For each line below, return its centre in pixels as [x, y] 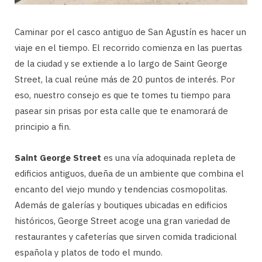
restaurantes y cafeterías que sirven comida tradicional [126, 237]
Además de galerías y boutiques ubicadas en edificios [121, 205]
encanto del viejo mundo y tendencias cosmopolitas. [121, 189]
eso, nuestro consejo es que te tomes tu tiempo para [123, 95]
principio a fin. [43, 127]
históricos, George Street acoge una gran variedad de [123, 221]
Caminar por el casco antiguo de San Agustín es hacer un [130, 32]
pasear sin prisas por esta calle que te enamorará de [121, 111]
